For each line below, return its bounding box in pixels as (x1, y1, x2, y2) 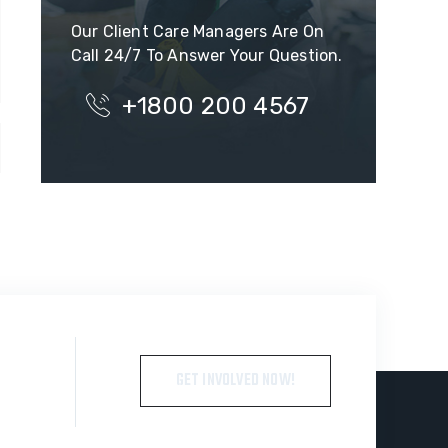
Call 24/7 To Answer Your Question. (70, 46, 343, 65)
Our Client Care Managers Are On (70, 22, 324, 41)
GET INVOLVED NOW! (175, 367, 295, 394)
